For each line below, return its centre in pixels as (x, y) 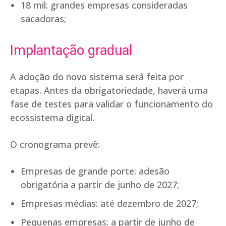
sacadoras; (43, 19)
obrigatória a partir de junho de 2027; (100, 185)
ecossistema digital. (52, 118)
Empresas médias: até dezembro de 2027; (109, 204)
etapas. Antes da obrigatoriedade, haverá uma (109, 91)
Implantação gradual (71, 51)
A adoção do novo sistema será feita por (97, 77)
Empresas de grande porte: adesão (95, 171)
